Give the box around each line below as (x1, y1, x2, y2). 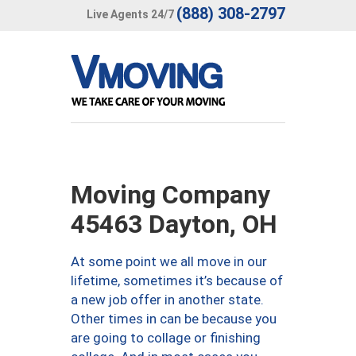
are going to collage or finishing (71, 330, 261, 346)
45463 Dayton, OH (71, 209, 277, 239)
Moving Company (71, 180, 270, 210)
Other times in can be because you (71, 311, 277, 327)
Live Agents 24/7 (87, 7, 174, 21)
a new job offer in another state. (71, 292, 264, 308)
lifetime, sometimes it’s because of (71, 273, 283, 288)
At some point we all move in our (71, 253, 267, 269)
